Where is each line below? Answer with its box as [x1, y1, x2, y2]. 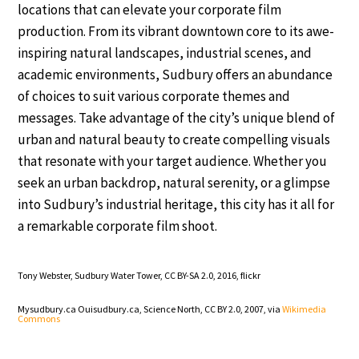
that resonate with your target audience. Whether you [18, 151, 328, 170]
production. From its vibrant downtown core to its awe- [18, 22, 335, 40]
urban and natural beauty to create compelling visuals [18, 130, 331, 148]
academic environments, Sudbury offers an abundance [18, 65, 333, 83]
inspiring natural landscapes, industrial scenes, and [18, 43, 313, 62]
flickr [240, 268, 261, 281]
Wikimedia [282, 302, 327, 315]
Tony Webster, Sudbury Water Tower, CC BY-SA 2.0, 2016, [18, 268, 241, 281]
